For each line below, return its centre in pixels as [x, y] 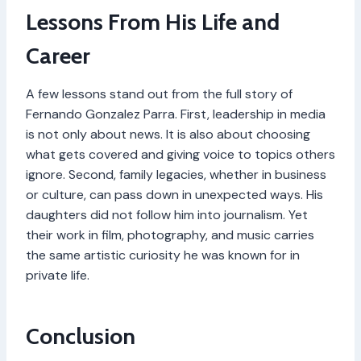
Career [58, 55]
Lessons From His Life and [153, 21]
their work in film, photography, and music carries [170, 234]
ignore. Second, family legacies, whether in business [176, 174]
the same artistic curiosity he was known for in [163, 255]
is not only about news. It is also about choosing [168, 134]
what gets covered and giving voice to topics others [180, 154]
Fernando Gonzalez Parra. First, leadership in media [176, 114]
